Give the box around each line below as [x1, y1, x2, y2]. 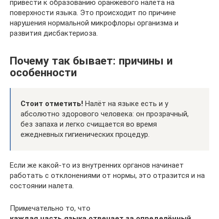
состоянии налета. [10, 181, 74, 191]
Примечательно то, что [10, 204, 90, 213]
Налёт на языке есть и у [83, 99, 168, 109]
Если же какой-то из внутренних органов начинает [10, 161, 184, 170]
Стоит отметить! [21, 99, 83, 109]
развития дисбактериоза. [10, 28, 98, 38]
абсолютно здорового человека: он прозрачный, [21, 109, 189, 119]
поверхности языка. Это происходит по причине [10, 8, 176, 17]
